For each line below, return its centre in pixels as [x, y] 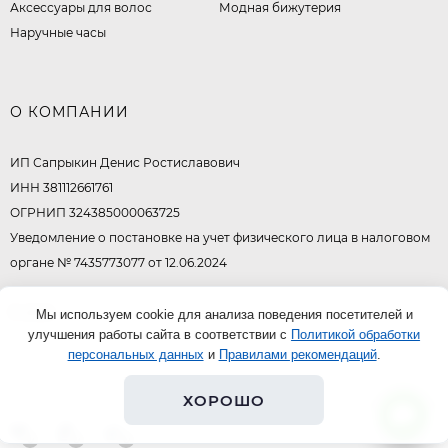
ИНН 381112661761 [61, 188]
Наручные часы [58, 33]
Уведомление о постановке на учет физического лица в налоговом [220, 238]
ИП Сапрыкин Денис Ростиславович [125, 163]
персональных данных [135, 354]
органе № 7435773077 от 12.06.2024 [118, 263]
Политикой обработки [355, 334]
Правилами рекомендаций [297, 354]
